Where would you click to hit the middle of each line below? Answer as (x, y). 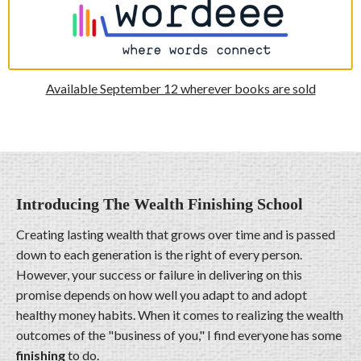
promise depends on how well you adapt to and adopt (162, 295)
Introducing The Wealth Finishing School (160, 204)
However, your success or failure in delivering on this (159, 275)
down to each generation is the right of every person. (159, 255)
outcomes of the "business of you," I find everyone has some (179, 335)
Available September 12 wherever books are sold (180, 89)
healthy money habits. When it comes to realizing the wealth (180, 315)
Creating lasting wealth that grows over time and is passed (176, 234)
